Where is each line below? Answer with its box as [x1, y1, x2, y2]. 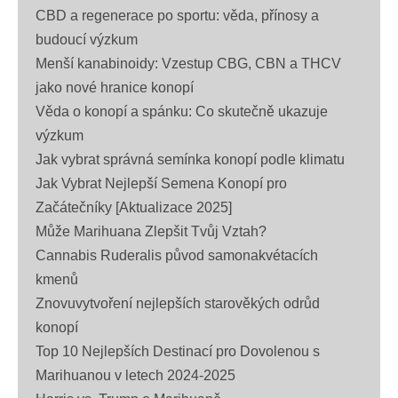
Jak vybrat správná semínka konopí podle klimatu [36, 152, 345, 167]
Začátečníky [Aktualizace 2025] [36, 200, 232, 215]
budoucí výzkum [36, 32, 138, 47]
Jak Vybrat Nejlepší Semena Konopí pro [36, 176, 287, 191]
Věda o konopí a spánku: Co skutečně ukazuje [36, 104, 328, 119]
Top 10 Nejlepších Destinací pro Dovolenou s [36, 344, 320, 359]
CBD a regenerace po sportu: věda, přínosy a [36, 8, 319, 23]
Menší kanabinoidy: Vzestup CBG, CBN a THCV [36, 56, 341, 71]
